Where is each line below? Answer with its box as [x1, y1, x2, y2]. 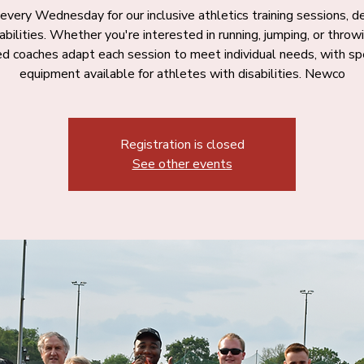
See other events [132, 155, 232, 173]
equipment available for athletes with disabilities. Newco [19, 65, 345, 83]
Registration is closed [119, 136, 245, 154]
